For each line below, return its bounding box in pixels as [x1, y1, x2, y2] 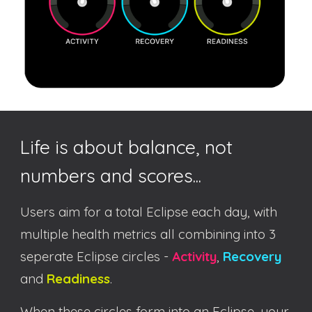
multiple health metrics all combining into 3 [20, 226, 276, 242]
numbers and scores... [20, 164, 202, 187]
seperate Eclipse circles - [20, 248, 173, 265]
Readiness [47, 270, 111, 287]
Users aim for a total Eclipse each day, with [20, 203, 278, 220]
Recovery [223, 248, 282, 265]
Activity [172, 248, 217, 265]
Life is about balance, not [20, 135, 233, 159]
